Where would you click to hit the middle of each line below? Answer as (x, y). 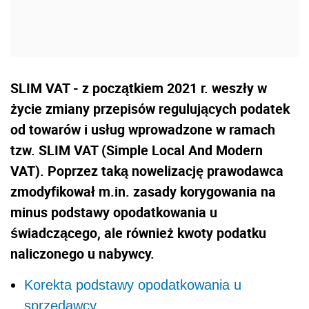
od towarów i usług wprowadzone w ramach (143, 130)
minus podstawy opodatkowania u (114, 212)
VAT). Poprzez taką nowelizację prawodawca (147, 171)
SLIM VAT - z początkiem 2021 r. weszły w (139, 88)
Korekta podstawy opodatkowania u (133, 285)
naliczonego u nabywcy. (82, 254)
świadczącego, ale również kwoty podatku (138, 233)
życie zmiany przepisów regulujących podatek (150, 109)
